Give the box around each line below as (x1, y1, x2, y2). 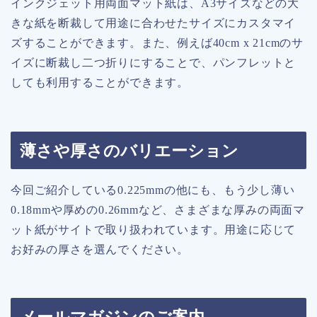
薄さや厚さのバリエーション (20, 141, 238, 160)
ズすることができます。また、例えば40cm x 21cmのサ (11, 37, 304, 50)
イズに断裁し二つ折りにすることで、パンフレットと (11, 57, 296, 69)
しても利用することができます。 (11, 76, 189, 89)
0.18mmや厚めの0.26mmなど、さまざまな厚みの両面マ (11, 203, 305, 216)
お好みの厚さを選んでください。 (11, 243, 189, 255)
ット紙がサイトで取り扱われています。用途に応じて (11, 223, 296, 236)
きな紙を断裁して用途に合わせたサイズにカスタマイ (11, 17, 296, 30)
